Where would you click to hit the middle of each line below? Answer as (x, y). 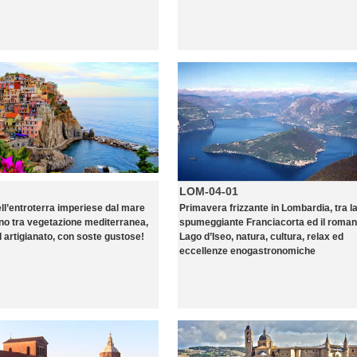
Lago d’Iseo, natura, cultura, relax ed (261, 237)
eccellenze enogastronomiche (247, 251)
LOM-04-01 (209, 191)
